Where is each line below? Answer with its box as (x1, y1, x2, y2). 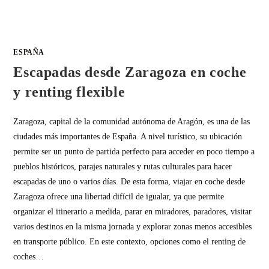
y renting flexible (13, 83, 125, 100)
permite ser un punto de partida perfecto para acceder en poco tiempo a (13, 147, 255, 156)
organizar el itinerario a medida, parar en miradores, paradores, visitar (13, 207, 252, 216)
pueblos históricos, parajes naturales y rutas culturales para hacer (13, 162, 232, 171)
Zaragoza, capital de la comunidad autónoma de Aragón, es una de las (13, 116, 250, 126)
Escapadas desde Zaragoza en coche (13, 64, 247, 80)
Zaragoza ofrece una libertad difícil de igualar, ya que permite (13, 192, 225, 201)
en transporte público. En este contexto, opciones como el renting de (13, 237, 246, 246)
